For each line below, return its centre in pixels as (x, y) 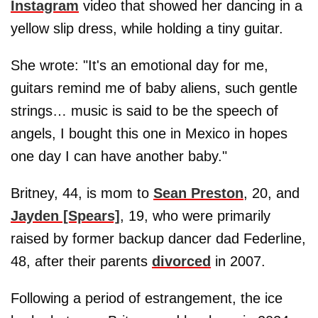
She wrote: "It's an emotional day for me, (139, 65)
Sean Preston (198, 193)
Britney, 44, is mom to (82, 193)
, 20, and (272, 193)
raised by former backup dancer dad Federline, (158, 238)
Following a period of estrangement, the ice (147, 298)
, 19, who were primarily (195, 215)
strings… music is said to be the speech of (144, 110)
